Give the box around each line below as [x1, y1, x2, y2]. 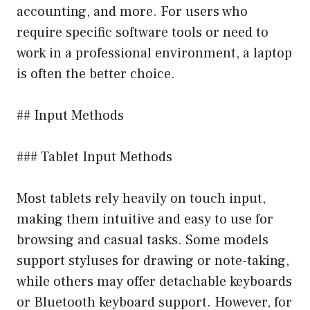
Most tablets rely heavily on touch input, [17, 190, 266, 208]
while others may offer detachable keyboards [17, 273, 292, 291]
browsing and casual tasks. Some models [17, 231, 268, 250]
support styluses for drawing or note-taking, [17, 252, 289, 271]
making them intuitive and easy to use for [17, 210, 273, 229]
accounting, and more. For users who [17, 3, 248, 21]
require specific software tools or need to [17, 24, 268, 42]
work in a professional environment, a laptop [17, 44, 292, 63]
